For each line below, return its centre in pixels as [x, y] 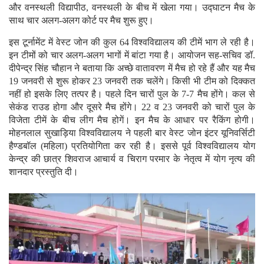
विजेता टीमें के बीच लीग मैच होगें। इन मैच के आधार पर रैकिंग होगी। [132, 120]
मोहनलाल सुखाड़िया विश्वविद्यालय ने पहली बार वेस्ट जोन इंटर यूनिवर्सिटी [132, 133]
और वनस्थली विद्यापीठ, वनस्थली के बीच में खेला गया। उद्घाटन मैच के [132, 7]
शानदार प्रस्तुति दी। [44, 171]
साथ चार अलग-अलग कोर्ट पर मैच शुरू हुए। [81, 20]
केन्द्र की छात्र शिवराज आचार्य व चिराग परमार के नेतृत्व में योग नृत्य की [132, 159]
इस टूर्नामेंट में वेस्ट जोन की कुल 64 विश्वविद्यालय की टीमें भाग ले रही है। [132, 42]
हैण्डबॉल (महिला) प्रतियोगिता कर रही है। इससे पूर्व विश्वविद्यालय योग [132, 146]
